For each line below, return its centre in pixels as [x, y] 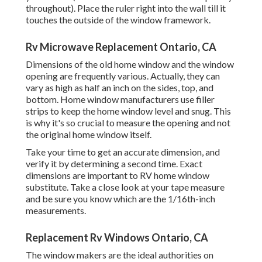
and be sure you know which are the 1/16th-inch [120, 199]
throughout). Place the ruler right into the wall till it [126, 8]
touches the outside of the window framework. [118, 20]
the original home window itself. [89, 135]
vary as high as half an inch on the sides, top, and [120, 88]
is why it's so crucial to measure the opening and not [128, 123]
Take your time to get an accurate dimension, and [123, 152]
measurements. [56, 211]
